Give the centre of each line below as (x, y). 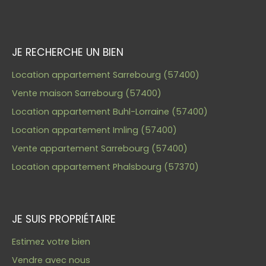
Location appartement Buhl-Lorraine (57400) (110, 111)
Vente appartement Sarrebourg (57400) (100, 148)
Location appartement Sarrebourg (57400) (106, 75)
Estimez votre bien (51, 241)
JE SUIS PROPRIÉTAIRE (64, 219)
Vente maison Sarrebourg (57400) (87, 93)
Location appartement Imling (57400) (94, 130)
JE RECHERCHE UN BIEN (68, 52)
